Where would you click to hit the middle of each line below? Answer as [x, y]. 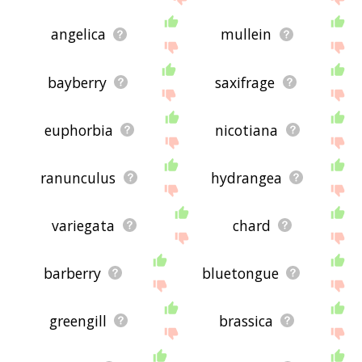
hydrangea [246, 177]
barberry [73, 273]
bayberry [77, 82]
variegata [84, 225]
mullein [246, 34]
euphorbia [78, 130]
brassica [246, 320]
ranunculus [78, 177]
